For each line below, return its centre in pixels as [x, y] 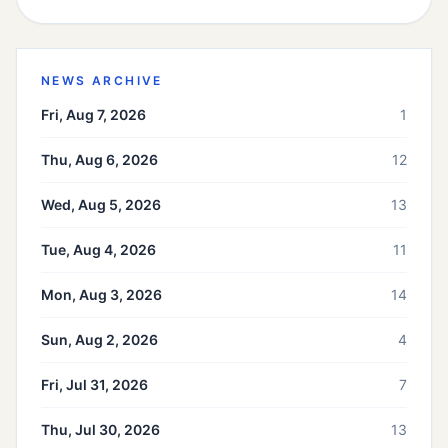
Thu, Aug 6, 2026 [99, 160]
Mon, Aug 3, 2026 [101, 295]
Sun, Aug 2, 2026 [99, 340]
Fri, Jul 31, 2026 [94, 385]
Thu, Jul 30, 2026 [100, 430]
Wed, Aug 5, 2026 [101, 205]
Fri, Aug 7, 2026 [93, 115]
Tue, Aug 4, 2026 [98, 250]
